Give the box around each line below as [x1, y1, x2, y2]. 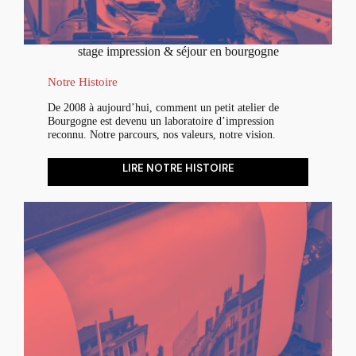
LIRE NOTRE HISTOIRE [122, 161, 234, 175]
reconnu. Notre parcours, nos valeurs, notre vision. [48, 127, 276, 141]
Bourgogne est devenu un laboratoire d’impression [48, 114, 274, 127]
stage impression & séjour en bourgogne [77, 44, 279, 59]
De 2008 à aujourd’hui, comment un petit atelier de [48, 100, 279, 114]
